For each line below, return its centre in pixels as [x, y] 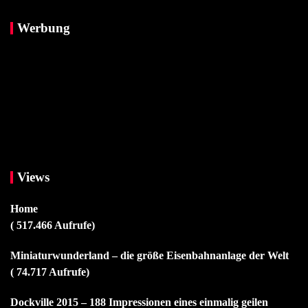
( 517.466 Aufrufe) [53, 225]
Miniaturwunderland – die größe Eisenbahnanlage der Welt [150, 256]
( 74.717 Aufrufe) [50, 272]
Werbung [44, 28]
